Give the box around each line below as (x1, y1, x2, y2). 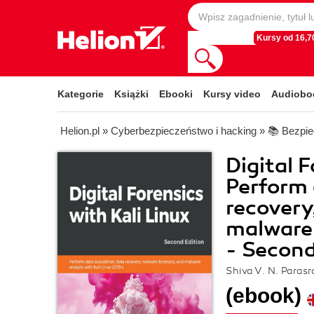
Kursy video (203, 88, 261, 100)
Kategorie (57, 88, 104, 100)
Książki (114, 88, 149, 100)
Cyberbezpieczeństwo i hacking (111, 125, 257, 137)
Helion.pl (60, 125, 100, 137)
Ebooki (159, 88, 193, 100)
